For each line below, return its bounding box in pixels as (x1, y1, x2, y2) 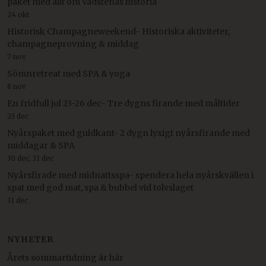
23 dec (7, 112, 28, 121)
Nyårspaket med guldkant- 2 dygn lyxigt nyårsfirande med (7, 128, 250, 139)
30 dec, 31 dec (7, 154, 53, 163)
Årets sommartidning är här (7, 252, 123, 264)
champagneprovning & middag (7, 39, 139, 50)
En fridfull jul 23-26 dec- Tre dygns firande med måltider (7, 98, 240, 109)
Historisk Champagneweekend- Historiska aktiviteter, (7, 26, 230, 37)
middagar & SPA (7, 140, 75, 151)
